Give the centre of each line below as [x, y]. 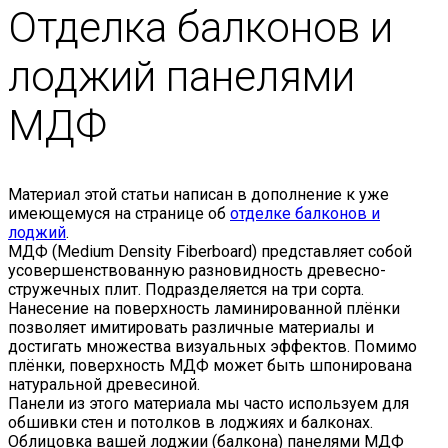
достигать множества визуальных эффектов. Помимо [212, 346]
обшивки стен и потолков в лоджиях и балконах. [190, 422]
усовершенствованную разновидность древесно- [197, 270]
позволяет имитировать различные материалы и [191, 327]
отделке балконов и [305, 213]
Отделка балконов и [200, 27]
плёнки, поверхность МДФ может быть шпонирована [210, 365]
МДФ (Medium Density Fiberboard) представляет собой [210, 251]
